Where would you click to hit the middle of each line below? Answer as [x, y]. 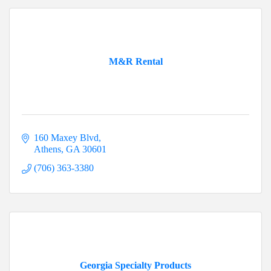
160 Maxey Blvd [66, 138]
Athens [47, 149]
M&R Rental [135, 62]
